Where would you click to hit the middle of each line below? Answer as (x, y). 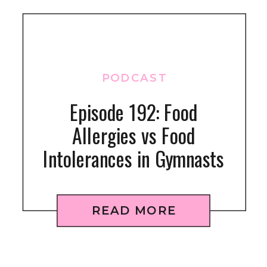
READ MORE (134, 210)
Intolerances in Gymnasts (133, 159)
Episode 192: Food (133, 112)
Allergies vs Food (133, 135)
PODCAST (135, 77)
